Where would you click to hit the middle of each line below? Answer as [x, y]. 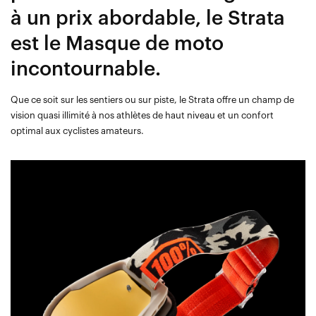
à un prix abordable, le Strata [148, 19]
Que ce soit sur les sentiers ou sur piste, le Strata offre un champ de [152, 100]
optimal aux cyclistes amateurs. [77, 131]
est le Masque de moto [117, 44]
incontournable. [86, 69]
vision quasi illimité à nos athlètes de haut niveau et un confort [142, 116]
